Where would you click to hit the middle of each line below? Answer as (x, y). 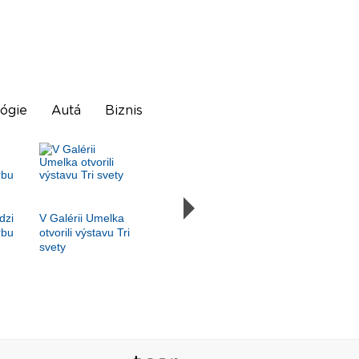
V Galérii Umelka (81, 218)
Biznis (123, 111)
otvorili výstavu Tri (84, 233)
